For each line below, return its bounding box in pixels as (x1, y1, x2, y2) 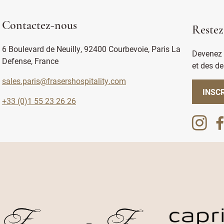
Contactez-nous (1, 20, 77, 32)
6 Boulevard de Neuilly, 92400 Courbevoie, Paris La (1, 43, 180, 54)
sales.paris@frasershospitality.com (1, 75, 126, 86)
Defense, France (1, 55, 58, 66)
